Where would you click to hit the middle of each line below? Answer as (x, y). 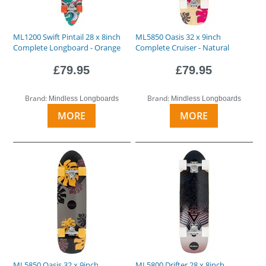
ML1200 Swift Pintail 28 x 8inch (67, 37)
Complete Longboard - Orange (67, 47)
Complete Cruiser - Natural (183, 47)
